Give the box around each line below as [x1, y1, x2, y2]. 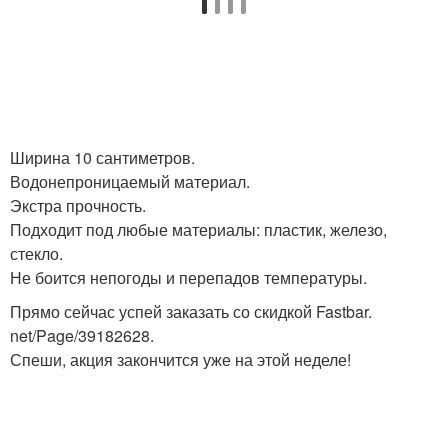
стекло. [10, 242, 63, 265]
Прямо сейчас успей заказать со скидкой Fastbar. [10, 300, 372, 323]
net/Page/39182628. [10, 324, 154, 347]
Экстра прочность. [10, 194, 146, 217]
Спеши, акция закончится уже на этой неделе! [10, 348, 351, 371]
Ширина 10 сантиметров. [10, 146, 195, 169]
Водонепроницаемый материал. [10, 170, 250, 193]
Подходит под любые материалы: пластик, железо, [10, 218, 387, 241]
